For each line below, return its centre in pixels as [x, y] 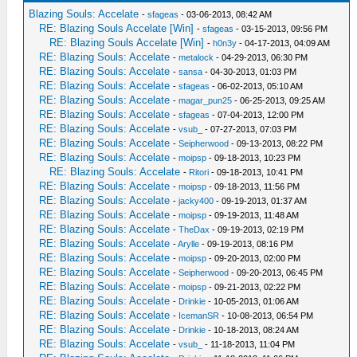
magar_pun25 [206, 100]
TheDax [194, 229]
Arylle [189, 244]
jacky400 [196, 201]
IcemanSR [199, 316]
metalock [196, 57]
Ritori [199, 172]
